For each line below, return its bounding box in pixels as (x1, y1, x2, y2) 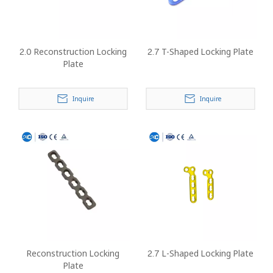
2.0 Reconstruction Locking (19, 46, 127, 57)
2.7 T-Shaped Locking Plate (147, 46, 253, 57)
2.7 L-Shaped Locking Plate (147, 247, 253, 259)
